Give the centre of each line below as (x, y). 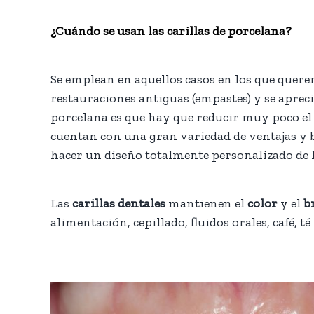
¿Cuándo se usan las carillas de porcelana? (171, 30)
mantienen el (206, 203)
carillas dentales (118, 203)
